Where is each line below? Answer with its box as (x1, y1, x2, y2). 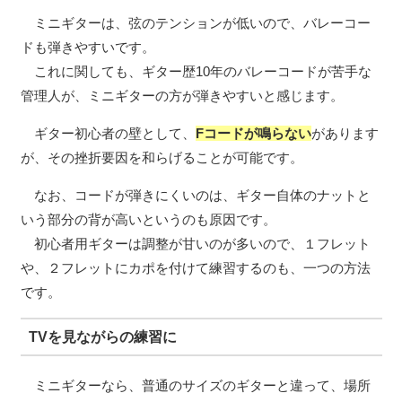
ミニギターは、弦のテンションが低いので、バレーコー (20, 15, 371, 31)
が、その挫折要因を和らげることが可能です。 (20, 150, 303, 166)
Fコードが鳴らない (195, 126, 311, 142)
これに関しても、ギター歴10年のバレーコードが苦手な (20, 64, 371, 80)
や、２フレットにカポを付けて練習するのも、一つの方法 (20, 260, 371, 276)
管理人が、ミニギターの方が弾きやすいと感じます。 (20, 88, 344, 104)
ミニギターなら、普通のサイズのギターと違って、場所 (20, 378, 371, 394)
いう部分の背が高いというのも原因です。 (20, 212, 276, 228)
